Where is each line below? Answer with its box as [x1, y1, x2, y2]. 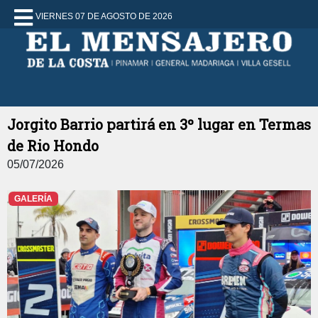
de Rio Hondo [7, 136, 99, 155]
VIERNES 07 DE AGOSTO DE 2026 [35, 11, 172, 21]
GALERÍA [13, 194, 53, 204]
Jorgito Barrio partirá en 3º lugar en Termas [7, 115, 311, 133]
